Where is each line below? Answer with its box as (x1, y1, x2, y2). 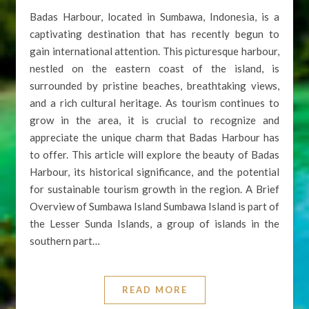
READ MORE (121, 283, 188, 295)
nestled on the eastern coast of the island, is (30, 61, 279, 74)
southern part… (30, 234, 100, 247)
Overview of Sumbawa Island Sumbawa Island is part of (30, 199, 279, 212)
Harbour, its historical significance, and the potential (30, 165, 279, 178)
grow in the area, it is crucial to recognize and (30, 113, 279, 126)
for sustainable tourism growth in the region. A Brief (30, 182, 279, 195)
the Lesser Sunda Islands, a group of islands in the (30, 217, 279, 230)
